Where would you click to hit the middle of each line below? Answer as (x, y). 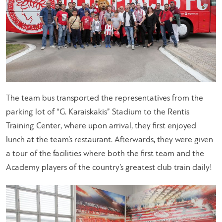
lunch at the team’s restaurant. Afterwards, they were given (110, 140)
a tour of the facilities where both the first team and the (105, 154)
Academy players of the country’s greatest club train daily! (109, 167)
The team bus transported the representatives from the (105, 98)
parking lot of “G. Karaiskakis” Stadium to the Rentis (98, 112)
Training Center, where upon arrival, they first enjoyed (101, 126)
